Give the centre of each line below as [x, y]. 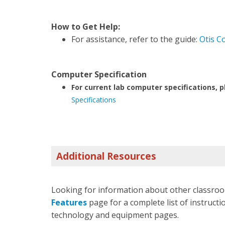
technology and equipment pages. [115, 215]
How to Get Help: [86, 27]
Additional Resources [106, 156]
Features [69, 202]
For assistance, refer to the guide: [135, 39]
